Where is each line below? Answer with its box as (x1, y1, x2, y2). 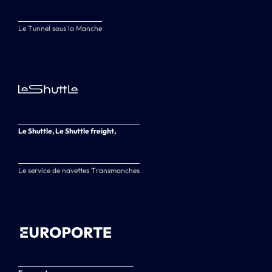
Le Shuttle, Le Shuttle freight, (18, 126, 116, 136)
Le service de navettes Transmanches (18, 166, 140, 175)
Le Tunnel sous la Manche (18, 24, 102, 33)
